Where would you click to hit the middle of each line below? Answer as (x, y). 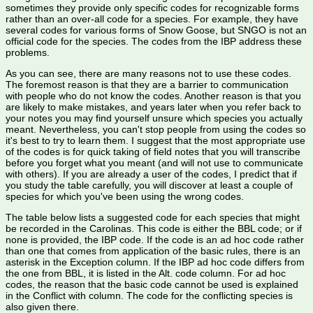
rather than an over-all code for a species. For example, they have (152, 19)
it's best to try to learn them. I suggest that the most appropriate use (155, 141)
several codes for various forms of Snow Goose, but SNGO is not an (156, 30)
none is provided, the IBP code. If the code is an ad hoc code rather (155, 240)
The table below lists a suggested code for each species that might (153, 218)
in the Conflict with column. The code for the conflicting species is (149, 296)
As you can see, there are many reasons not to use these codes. (148, 74)
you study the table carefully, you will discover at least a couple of (149, 185)
